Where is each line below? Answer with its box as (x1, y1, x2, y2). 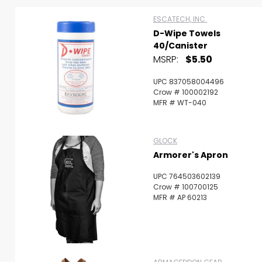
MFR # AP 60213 (153, 192, 207, 202)
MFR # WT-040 (153, 98, 206, 108)
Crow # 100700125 (153, 182, 218, 192)
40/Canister (153, 40, 208, 51)
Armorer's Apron (153, 149, 228, 161)
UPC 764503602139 (153, 171, 220, 181)
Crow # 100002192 (153, 87, 218, 97)
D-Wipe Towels (153, 27, 220, 39)
